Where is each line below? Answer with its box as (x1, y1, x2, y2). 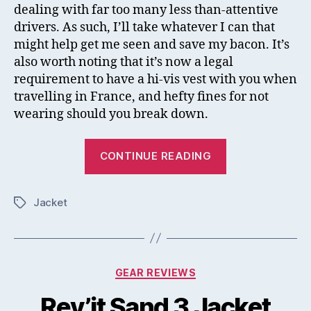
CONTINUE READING (99, 149, 212, 162)
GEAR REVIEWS (115, 266, 196, 278)
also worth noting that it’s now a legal (14, 54, 233, 70)
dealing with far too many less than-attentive (14, 2, 278, 18)
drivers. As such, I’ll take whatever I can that (14, 19, 275, 35)
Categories (155, 262, 217, 277)
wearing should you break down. (14, 106, 208, 122)
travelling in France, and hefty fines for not (14, 89, 269, 105)
